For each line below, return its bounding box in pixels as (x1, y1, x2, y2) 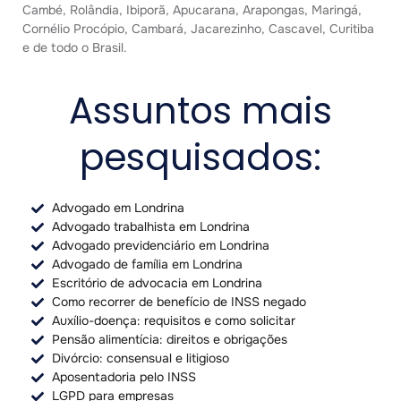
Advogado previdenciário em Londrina (51, 237, 269, 254)
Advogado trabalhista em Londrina (51, 218, 250, 235)
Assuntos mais (69, 86, 332, 137)
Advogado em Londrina (51, 200, 184, 217)
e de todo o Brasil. (22, 38, 127, 55)
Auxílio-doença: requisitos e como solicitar (51, 312, 295, 329)
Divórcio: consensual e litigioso (51, 350, 229, 367)
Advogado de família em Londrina (51, 256, 243, 273)
